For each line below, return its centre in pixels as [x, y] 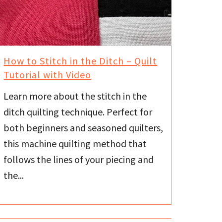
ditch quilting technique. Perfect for [78, 111]
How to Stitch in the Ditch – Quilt [81, 61]
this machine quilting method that [75, 143]
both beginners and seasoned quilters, [83, 127]
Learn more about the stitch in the [75, 96]
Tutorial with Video [48, 75]
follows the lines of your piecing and [79, 159]
